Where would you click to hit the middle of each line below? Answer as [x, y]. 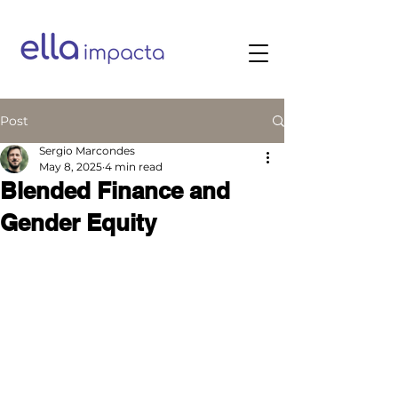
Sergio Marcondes [87, 151]
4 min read [134, 167]
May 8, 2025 [71, 167]
